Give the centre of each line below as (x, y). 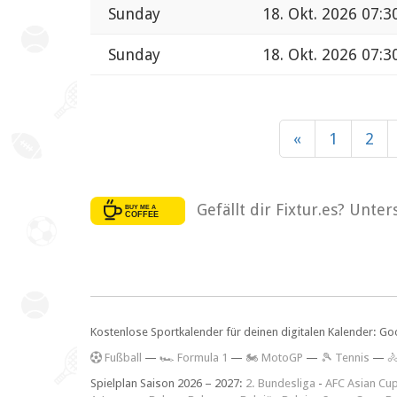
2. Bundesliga (280, 384)
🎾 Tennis (345, 358)
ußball (126, 358)
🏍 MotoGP (274, 358)
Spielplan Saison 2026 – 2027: (168, 384)
